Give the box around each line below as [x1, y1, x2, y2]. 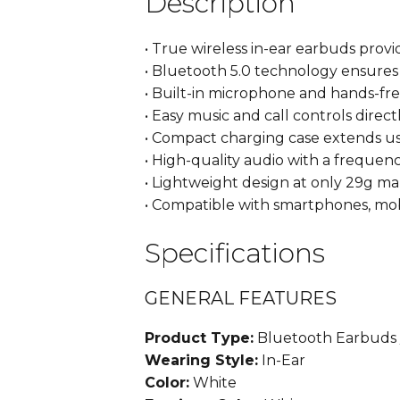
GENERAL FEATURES [145, 287, 337, 310]
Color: [145, 374, 189, 392]
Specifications [145, 237, 325, 271]
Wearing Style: [145, 352, 258, 370]
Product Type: [145, 329, 254, 347]
